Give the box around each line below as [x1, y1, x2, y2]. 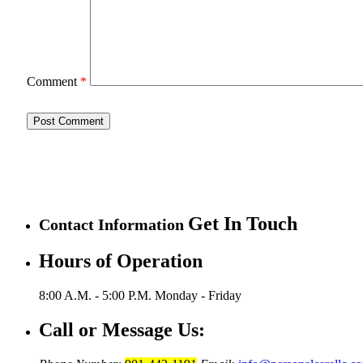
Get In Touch [188, 212, 297, 234]
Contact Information [39, 215, 188, 233]
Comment [27, 74, 80, 88]
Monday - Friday [155, 288, 241, 303]
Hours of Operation [39, 250, 203, 272]
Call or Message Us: [39, 319, 205, 341]
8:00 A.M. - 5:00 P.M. [39, 288, 155, 303]
